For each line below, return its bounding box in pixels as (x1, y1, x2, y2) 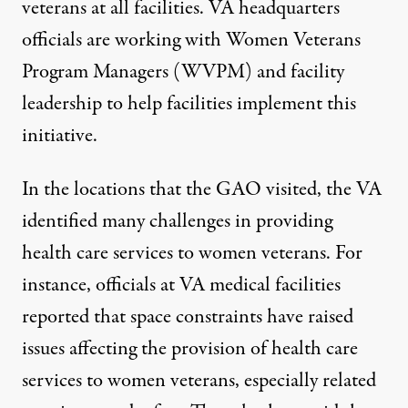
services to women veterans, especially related (22, 365, 376, 395)
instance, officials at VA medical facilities (22, 270, 341, 300)
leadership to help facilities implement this (22, 88, 356, 118)
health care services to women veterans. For (22, 238, 362, 268)
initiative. (22, 120, 97, 150)
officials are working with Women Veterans (22, 25, 361, 55)
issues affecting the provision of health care (22, 333, 358, 363)
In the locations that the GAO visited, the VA (22, 174, 382, 204)
